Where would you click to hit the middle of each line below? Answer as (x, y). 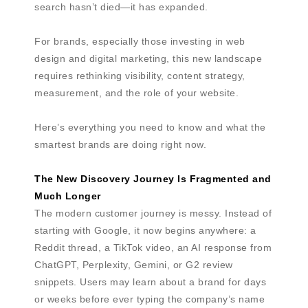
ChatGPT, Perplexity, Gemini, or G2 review (134, 265)
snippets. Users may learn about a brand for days (150, 282)
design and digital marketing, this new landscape (148, 59)
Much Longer (68, 196)
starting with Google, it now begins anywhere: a (145, 231)
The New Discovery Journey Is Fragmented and (153, 179)
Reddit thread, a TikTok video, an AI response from (153, 248)
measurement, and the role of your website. (136, 93)
